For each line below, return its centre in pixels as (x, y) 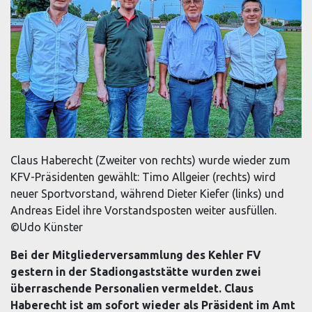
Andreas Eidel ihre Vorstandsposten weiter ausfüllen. (143, 210)
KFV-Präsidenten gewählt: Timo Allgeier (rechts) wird (143, 177)
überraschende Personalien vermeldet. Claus (132, 288)
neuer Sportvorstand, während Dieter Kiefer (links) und (147, 193)
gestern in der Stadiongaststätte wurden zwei (136, 271)
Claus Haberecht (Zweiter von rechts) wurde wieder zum (150, 160)
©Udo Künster (47, 227)
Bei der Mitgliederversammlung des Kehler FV (136, 255)
